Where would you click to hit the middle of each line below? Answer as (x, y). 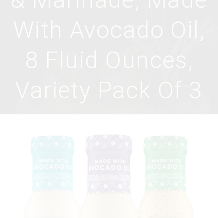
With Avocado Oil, (109, 30)
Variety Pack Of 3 (109, 90)
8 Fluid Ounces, (109, 60)
